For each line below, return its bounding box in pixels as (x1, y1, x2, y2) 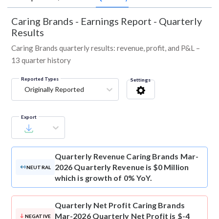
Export (21, 114, 37, 120)
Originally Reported (24, 85, 84, 94)
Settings (131, 77, 151, 83)
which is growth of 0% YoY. (55, 173, 153, 183)
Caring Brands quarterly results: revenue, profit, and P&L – (11, 44, 200, 53)
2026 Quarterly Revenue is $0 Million (55, 162, 189, 172)
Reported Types (21, 76, 59, 82)
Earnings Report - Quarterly (81, 15, 202, 27)
